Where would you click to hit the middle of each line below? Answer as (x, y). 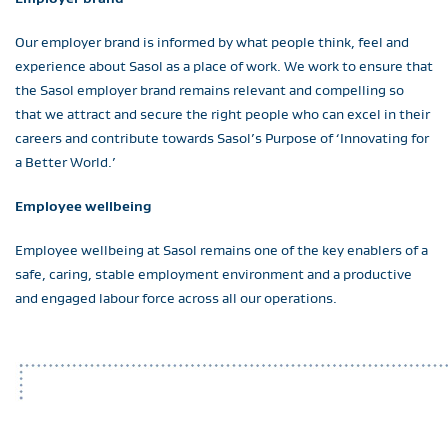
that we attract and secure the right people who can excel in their (222, 114)
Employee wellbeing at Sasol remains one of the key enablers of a (221, 250)
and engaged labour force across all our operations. (176, 298)
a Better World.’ (65, 162)
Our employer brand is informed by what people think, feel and (212, 42)
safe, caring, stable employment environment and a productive (213, 274)
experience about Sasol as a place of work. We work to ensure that (224, 66)
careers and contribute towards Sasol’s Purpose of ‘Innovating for (222, 138)
